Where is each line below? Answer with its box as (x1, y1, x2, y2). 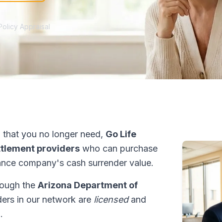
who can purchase (80, 143, 158, 154)
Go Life (106, 129, 136, 139)
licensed (94, 194, 128, 205)
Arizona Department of (38, 180, 138, 190)
